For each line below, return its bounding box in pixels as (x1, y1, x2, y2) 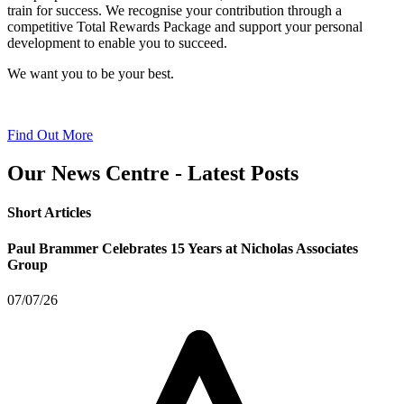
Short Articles (7, 205, 91, 221)
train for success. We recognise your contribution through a (7, 3, 342, 19)
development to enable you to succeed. (7, 35, 227, 51)
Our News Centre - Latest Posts (7, 161, 298, 185)
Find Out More (7, 127, 93, 143)
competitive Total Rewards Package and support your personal (7, 19, 363, 35)
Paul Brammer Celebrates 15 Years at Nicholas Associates (7, 240, 358, 256)
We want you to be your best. (7, 66, 174, 82)
